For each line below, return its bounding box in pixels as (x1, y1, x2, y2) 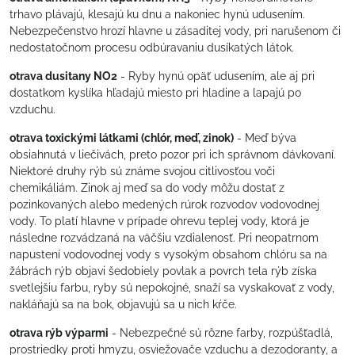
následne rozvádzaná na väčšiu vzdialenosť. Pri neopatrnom (10, 231, 319, 244)
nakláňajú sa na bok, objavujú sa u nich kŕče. (10, 298, 237, 311)
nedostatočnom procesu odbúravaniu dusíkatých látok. (10, 41, 294, 54)
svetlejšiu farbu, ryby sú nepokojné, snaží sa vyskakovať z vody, (10, 281, 334, 294)
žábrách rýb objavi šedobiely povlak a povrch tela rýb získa (10, 265, 317, 277)
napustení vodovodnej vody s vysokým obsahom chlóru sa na (10, 248, 327, 261)
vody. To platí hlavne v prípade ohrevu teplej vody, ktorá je (10, 215, 309, 227)
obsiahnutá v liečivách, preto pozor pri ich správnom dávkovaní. (10, 148, 336, 161)
